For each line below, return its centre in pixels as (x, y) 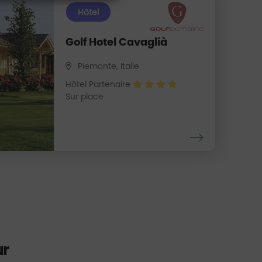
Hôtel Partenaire (99, 84)
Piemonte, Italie (109, 66)
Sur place (85, 96)
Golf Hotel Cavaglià (117, 42)
